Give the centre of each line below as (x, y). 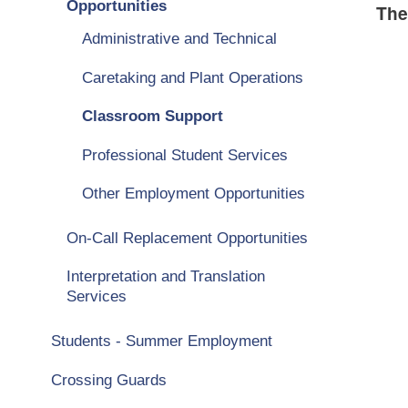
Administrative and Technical (180, 39)
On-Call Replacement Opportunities (187, 237)
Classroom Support (153, 116)
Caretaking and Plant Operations (193, 77)
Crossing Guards (108, 379)
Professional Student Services (185, 154)
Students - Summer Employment (161, 341)
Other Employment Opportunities (194, 194)
